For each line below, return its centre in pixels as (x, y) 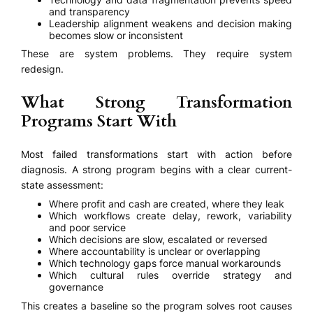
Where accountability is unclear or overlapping (155, 252)
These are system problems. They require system (156, 53)
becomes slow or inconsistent (116, 35)
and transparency (90, 11)
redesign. (43, 68)
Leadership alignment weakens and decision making (170, 23)
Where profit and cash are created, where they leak (167, 204)
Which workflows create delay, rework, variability (170, 216)
